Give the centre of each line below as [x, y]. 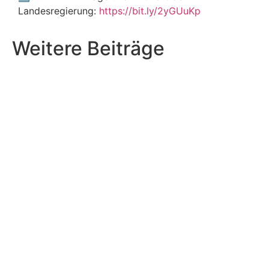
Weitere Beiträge [88, 48]
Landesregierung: [59, 11]
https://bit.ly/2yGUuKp [150, 11]
